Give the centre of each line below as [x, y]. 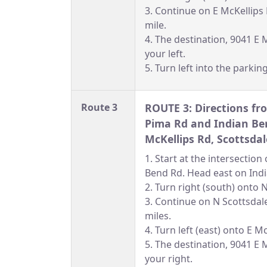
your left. [165, 54]
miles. [158, 216]
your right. [169, 259]
